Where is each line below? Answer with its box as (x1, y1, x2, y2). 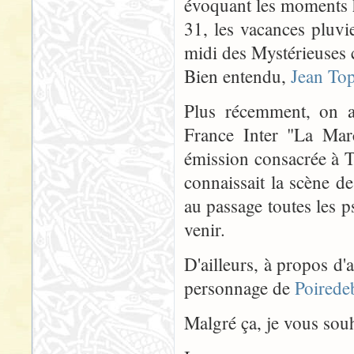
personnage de (184, 276, 295, 299)
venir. (184, 217, 225, 241)
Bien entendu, (184, 64, 291, 88)
